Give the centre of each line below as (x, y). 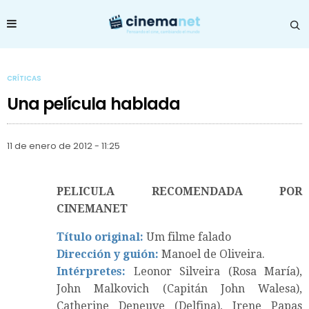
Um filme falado (187, 237)
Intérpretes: (91, 271)
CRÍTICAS (24, 78)
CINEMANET (92, 208)
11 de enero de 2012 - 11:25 (63, 146)
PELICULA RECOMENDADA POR (179, 191)
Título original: (100, 237)
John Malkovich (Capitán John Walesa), (179, 288)
